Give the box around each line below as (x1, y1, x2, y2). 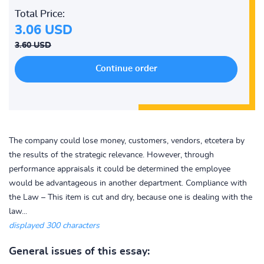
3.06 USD (15, 24, 72, 37)
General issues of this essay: (9, 246, 150, 257)
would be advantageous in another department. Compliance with (9, 179, 247, 187)
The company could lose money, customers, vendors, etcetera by (9, 137, 245, 145)
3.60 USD (15, 41, 51, 49)
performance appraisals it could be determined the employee (9, 165, 230, 173)
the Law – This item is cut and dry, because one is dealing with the (9, 193, 252, 202)
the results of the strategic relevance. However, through (9, 151, 214, 159)
